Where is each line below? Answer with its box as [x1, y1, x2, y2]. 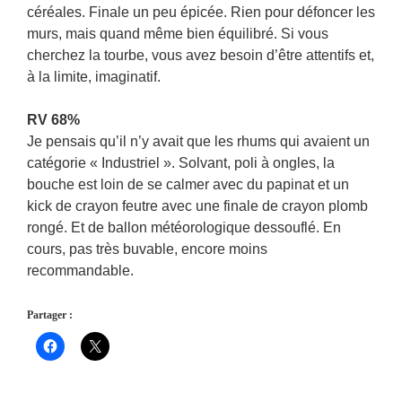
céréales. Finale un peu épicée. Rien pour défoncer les [27, 4, 375, 20]
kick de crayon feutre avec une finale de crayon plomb [27, 198, 368, 214]
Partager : [27, 309, 73, 321]
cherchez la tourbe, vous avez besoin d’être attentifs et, [27, 48, 374, 63]
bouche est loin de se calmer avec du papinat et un [27, 177, 349, 192]
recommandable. [27, 263, 134, 278]
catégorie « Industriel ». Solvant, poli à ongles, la [27, 155, 335, 170]
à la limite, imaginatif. [27, 69, 161, 84]
